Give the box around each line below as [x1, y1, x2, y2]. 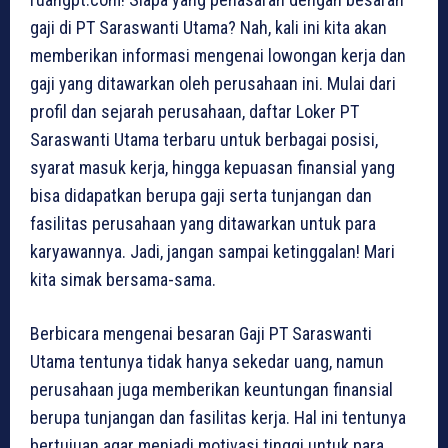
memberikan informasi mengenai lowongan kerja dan [30, 45, 406, 67]
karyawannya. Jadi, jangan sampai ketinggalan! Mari [30, 241, 395, 263]
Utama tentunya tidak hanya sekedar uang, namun [30, 351, 384, 373]
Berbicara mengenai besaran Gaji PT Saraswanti [30, 323, 372, 345]
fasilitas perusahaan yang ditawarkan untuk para [30, 213, 376, 235]
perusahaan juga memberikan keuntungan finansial [30, 379, 393, 401]
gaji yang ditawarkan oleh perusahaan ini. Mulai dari [30, 73, 396, 95]
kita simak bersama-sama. [30, 269, 216, 291]
